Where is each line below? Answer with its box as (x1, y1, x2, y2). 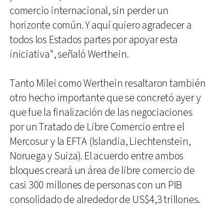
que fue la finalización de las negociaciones (10, 105, 193, 120)
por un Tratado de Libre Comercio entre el (10, 120, 185, 134)
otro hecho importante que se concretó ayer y (10, 91, 201, 105)
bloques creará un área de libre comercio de (10, 163, 195, 178)
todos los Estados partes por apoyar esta (10, 32, 178, 47)
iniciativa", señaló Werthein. (10, 47, 129, 62)
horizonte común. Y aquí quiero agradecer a (10, 18, 192, 32)
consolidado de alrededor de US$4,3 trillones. (10, 192, 201, 207)
